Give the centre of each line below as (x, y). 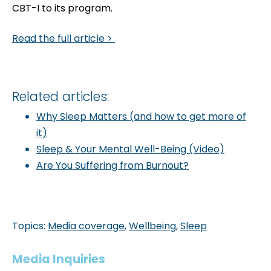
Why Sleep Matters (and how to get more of (141, 116)
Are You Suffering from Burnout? (113, 165)
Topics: (30, 226)
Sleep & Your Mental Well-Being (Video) (130, 149)
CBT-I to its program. (62, 8)
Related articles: (60, 97)
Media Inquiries (59, 260)
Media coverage (86, 226)
